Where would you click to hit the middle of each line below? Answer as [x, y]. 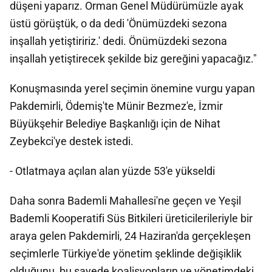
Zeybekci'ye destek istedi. [72, 141]
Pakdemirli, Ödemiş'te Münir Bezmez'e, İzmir [116, 106]
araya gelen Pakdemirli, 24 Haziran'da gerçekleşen [130, 236]
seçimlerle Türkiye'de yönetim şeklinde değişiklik [126, 253]
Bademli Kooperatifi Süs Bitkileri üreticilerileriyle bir [131, 218]
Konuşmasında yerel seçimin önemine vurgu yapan [132, 88]
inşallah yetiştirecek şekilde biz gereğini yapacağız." [133, 59]
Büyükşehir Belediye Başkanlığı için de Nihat [115, 124]
